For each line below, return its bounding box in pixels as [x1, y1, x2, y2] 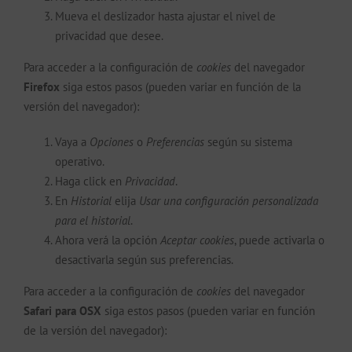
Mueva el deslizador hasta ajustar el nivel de [55, 8, 276, 24]
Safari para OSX [24, 302, 101, 318]
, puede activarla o [234, 232, 324, 247]
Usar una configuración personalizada [139, 192, 318, 208]
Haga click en [55, 173, 125, 189]
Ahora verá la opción [55, 232, 160, 247]
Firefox [24, 79, 60, 94]
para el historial [55, 212, 130, 228]
